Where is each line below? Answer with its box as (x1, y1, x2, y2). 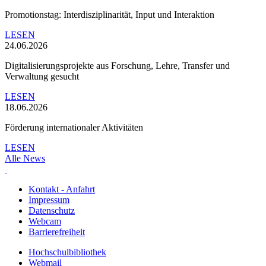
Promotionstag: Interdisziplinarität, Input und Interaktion (5, 9, 214, 20)
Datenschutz (28, 205, 75, 216)
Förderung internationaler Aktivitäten (5, 122, 143, 132)
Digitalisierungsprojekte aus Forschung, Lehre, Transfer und (5, 60, 230, 71)
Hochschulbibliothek (28, 246, 106, 257)
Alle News (5, 153, 45, 163)
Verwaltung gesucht (5, 71, 79, 81)
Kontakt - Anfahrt (28, 183, 95, 194)
